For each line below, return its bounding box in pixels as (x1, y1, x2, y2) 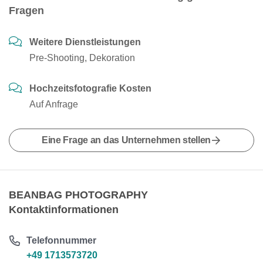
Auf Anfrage (29, 99, 78, 109)
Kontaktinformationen (9, 204, 119, 215)
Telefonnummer (26, 235, 97, 245)
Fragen (9, 5, 44, 16)
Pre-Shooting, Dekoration (29, 53, 135, 63)
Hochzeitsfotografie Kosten (29, 83, 151, 93)
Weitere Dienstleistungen (29, 37, 141, 47)
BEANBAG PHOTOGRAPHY (9, 189, 148, 201)
